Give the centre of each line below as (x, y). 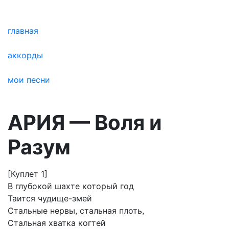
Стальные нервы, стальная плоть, (76, 211)
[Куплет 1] (28, 174)
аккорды (25, 55)
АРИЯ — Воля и (85, 122)
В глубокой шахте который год (71, 186)
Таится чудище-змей (50, 198)
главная (23, 31)
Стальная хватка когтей (57, 223)
